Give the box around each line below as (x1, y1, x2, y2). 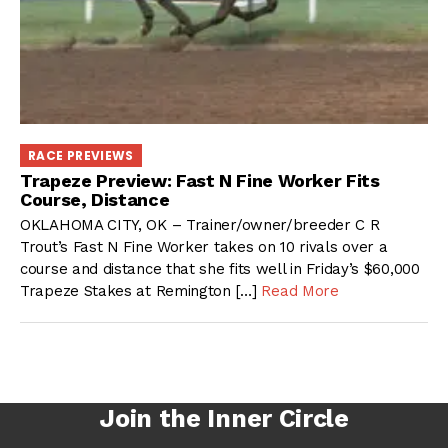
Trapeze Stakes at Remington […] (20, 281, 262, 300)
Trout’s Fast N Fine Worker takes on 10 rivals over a (20, 237, 388, 256)
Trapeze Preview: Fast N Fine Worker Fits (20, 170, 380, 192)
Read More (261, 281, 339, 300)
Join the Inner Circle (99, 403, 349, 433)
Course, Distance (20, 189, 170, 211)
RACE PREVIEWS (28, 146, 134, 164)
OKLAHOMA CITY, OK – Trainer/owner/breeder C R (20, 215, 380, 234)
